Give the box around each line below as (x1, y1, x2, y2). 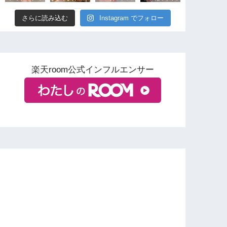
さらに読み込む (22, 14, 68, 22)
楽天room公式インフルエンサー (31, 64, 155, 74)
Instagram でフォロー (99, 14, 164, 22)
